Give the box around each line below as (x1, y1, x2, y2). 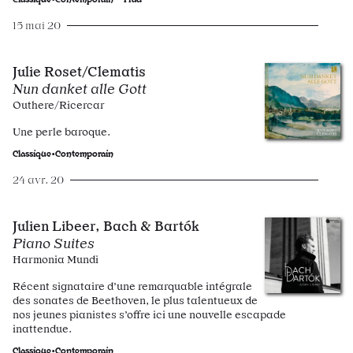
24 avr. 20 (13, 173, 64, 186)
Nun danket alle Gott (13, 80, 147, 97)
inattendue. (13, 322, 72, 335)
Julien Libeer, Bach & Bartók (13, 217, 199, 234)
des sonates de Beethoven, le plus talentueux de (13, 294, 258, 307)
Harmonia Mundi (13, 253, 98, 266)
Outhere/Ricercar (13, 98, 105, 111)
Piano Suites (13, 235, 95, 251)
